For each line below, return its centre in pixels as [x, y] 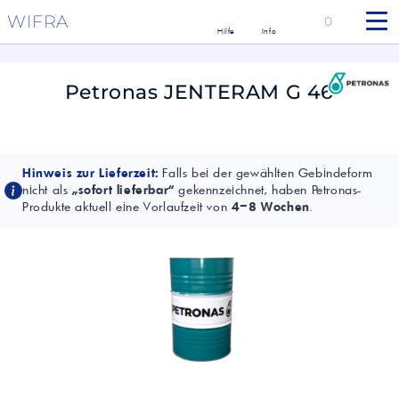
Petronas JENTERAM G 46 [199, 93]
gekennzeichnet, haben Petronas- [268, 190]
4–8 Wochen [270, 207]
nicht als [47, 190]
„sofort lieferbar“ [123, 190]
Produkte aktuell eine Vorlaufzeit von [127, 207]
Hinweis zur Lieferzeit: [90, 173]
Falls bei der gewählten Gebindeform [265, 173]
